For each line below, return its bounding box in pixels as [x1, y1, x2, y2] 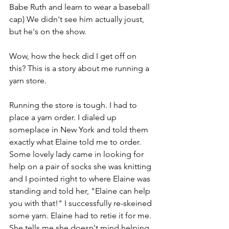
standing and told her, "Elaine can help [9, 186, 152, 196]
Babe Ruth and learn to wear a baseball [9, 2, 152, 12]
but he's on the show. [9, 27, 86, 37]
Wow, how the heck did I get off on [9, 51, 139, 61]
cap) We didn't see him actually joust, [9, 14, 146, 25]
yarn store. [9, 76, 47, 86]
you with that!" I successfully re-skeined [9, 198, 154, 209]
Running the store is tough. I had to [9, 100, 139, 110]
